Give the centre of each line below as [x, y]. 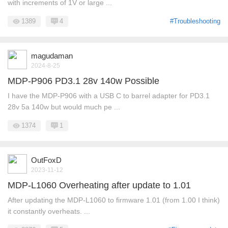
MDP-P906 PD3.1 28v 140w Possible [83, 81]
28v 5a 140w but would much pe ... [64, 107]
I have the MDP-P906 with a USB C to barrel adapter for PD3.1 [109, 95]
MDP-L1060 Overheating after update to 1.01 [99, 185]
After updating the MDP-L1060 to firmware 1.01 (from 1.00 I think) [114, 200]
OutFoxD [46, 160]
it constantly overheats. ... [49, 211]
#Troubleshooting [195, 21]
